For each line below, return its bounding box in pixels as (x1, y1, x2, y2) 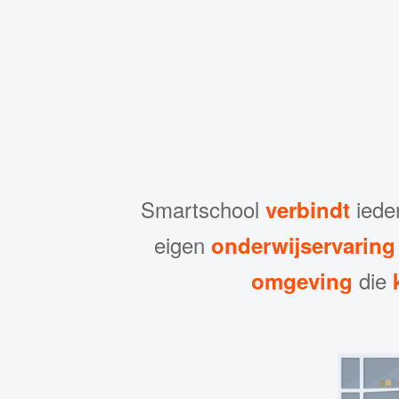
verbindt (265, 194, 350, 225)
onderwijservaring (210, 230, 395, 261)
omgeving (250, 265, 353, 297)
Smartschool (141, 193, 265, 225)
